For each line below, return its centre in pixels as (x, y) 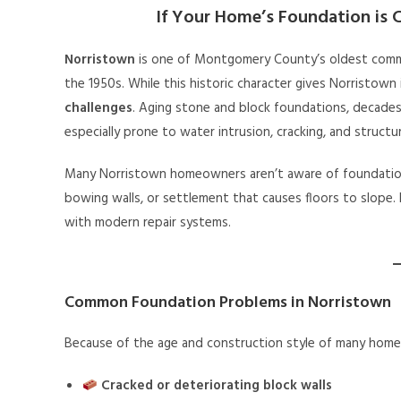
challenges (98, 109)
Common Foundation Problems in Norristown (228, 303)
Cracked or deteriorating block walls (217, 386)
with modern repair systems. (148, 223)
